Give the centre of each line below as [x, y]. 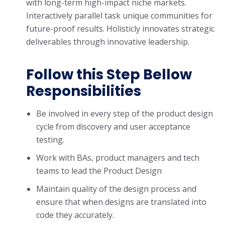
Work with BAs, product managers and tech [118, 158]
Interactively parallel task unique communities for [119, 16]
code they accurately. [75, 215]
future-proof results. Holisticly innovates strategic [120, 29]
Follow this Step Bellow [109, 75]
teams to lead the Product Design [99, 171]
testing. [50, 140]
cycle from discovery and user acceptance [113, 127]
